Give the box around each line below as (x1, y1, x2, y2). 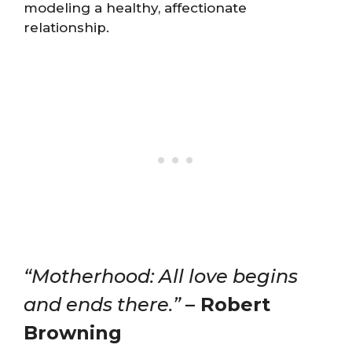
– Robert (185, 292, 270, 316)
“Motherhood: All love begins (24, 264, 298, 288)
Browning (24, 321, 122, 344)
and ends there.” (24, 292, 181, 316)
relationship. (24, 20, 109, 35)
